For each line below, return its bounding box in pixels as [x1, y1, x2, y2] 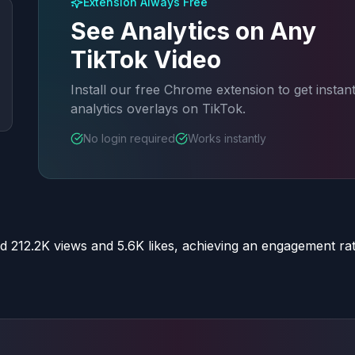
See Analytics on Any [71, 17, 316, 45]
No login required [83, 132, 175, 145]
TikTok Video [71, 45, 221, 74]
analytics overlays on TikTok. [71, 101, 246, 116]
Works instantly [188, 132, 266, 145]
